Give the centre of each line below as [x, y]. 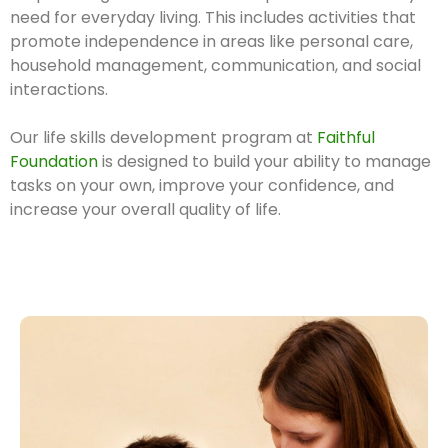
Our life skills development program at [163, 137]
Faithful [346, 137]
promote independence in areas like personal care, [211, 41]
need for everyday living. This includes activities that [213, 17]
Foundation [54, 161]
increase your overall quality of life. [145, 209]
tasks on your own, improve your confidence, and [202, 185]
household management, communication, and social [215, 65]
